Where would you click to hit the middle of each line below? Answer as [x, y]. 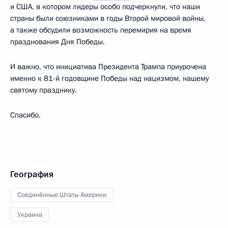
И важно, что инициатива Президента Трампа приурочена [108, 67]
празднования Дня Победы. [58, 42]
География [32, 174]
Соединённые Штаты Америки [62, 195]
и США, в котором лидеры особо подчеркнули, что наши [105, 7]
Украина [30, 215]
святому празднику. [44, 90]
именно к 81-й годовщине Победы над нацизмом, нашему [109, 78]
